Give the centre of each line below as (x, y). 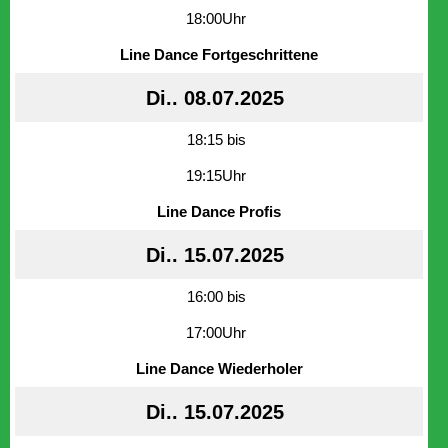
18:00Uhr (216, 18)
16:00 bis (216, 296)
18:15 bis (216, 139)
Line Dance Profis (219, 211)
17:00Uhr (216, 332)
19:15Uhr (216, 175)
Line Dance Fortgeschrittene (219, 54)
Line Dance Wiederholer (219, 368)
